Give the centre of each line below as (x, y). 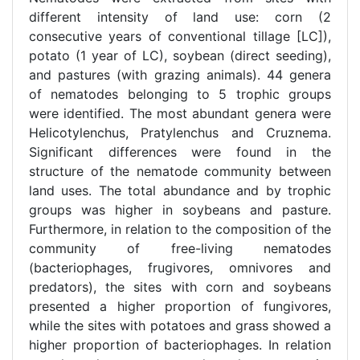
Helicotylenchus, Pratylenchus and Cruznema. (180, 133)
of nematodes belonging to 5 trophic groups (180, 94)
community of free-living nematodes (180, 249)
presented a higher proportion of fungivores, (180, 307)
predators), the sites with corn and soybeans (180, 287)
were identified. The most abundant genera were (180, 114)
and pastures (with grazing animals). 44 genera (180, 75)
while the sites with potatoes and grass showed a (180, 326)
